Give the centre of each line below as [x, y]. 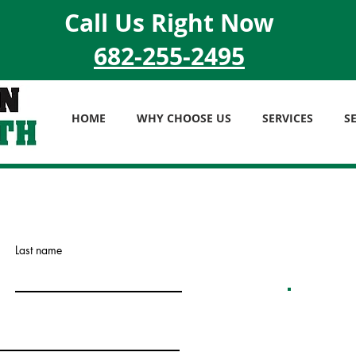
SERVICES [287, 118]
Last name [39, 250]
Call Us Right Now [169, 23]
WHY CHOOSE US [184, 118]
